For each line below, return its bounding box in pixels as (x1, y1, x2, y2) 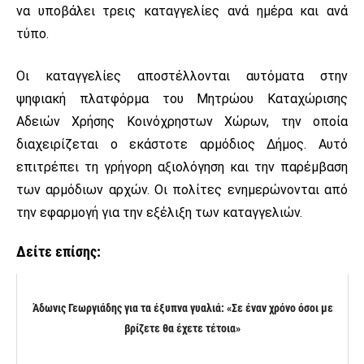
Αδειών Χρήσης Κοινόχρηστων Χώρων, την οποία (16, 113, 348, 129)
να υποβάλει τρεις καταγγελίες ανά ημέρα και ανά (16, 2, 348, 19)
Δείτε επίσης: (16, 242, 101, 260)
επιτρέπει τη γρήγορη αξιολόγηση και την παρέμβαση (16, 158, 348, 175)
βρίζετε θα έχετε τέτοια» (124, 321, 240, 335)
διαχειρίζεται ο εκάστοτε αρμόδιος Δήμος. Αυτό (16, 136, 348, 152)
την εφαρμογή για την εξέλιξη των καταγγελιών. (16, 204, 302, 220)
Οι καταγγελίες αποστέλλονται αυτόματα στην (16, 67, 348, 84)
